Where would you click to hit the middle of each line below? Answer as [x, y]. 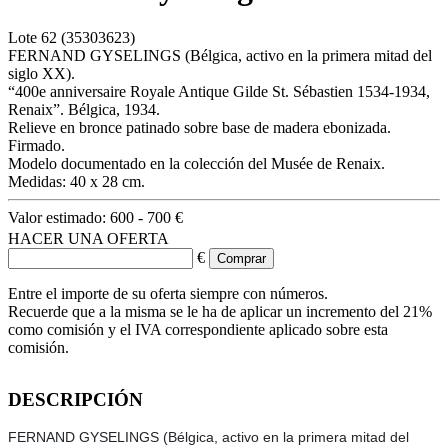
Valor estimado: [59, 217]
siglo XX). [41, 73]
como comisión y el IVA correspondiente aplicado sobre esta [198, 329]
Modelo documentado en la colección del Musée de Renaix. [196, 163]
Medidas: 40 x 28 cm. [76, 181]
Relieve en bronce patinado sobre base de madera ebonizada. [199, 127]
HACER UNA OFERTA [88, 238]
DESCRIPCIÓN [75, 399]
